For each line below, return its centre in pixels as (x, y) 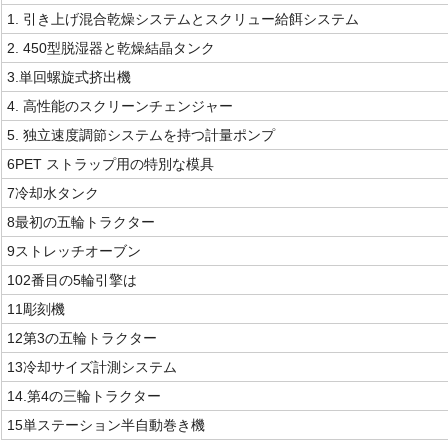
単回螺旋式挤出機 (75, 77)
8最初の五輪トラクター (81, 222)
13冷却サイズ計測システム (92, 367)
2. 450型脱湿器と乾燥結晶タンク (111, 48)
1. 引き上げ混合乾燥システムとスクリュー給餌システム (183, 19)
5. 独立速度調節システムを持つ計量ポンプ (141, 135)
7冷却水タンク (53, 193)
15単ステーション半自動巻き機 (106, 425)
